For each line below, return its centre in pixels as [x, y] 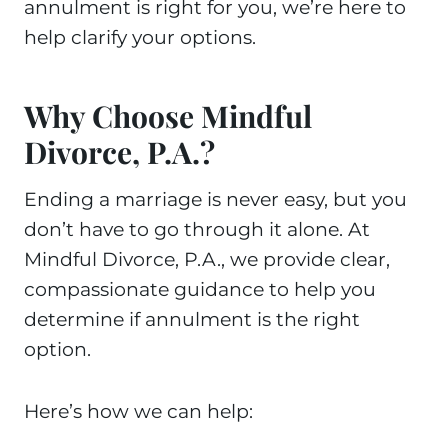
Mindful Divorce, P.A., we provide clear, [207, 259]
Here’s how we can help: [138, 411]
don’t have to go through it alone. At [197, 229]
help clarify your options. [140, 37]
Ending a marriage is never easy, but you [215, 199]
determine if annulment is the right [192, 319]
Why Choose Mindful [168, 116]
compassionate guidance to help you [200, 289]
